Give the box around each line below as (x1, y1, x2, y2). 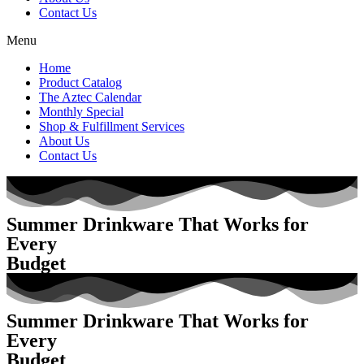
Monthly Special (39, 104, 123, 119)
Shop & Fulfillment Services (39, 119, 184, 133)
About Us (39, 133, 89, 148)
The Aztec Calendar (39, 89, 141, 104)
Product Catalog (39, 75, 122, 89)
